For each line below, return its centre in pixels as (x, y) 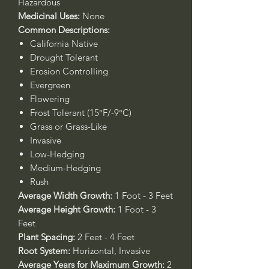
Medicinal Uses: (49, 16)
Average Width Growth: (65, 195)
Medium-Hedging (65, 168)
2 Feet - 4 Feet (106, 237)
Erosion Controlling (69, 71)
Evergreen (50, 85)
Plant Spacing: (48, 237)
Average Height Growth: (67, 209)
